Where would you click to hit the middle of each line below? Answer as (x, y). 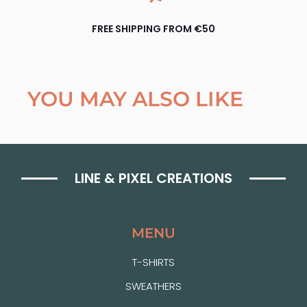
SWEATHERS (153, 286)
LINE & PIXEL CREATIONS (153, 178)
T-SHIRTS (153, 262)
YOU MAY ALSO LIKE (135, 99)
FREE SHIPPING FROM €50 (153, 29)
